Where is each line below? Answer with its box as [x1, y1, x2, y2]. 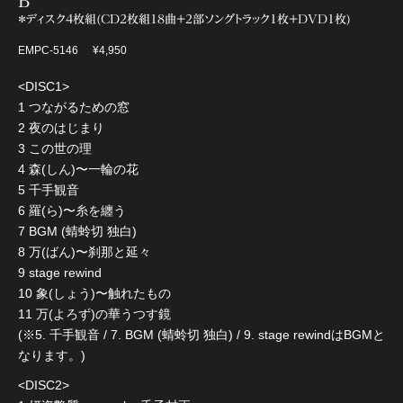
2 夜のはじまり [18, 120, 104, 135]
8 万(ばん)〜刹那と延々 [18, 244, 151, 259]
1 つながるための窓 [18, 99, 130, 114]
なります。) [18, 347, 85, 363]
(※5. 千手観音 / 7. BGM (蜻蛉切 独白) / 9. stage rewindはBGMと [18, 327, 385, 342]
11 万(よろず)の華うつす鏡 [18, 306, 171, 321]
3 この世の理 [18, 140, 92, 156]
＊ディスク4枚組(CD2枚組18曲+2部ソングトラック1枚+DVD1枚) [18, 13, 351, 25]
